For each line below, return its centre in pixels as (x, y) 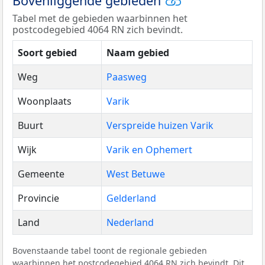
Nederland (130, 223)
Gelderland (131, 198)
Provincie (38, 198)
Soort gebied (47, 53)
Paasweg (127, 77)
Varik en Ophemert (149, 150)
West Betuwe (136, 174)
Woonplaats (45, 101)
